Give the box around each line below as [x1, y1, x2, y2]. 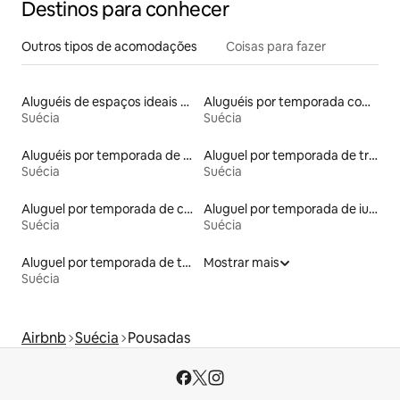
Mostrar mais [204, 254, 279, 271]
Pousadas [128, 328, 190, 347]
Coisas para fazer [226, 37, 326, 54]
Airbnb [21, 328, 66, 347]
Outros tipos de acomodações [21, 37, 197, 54]
